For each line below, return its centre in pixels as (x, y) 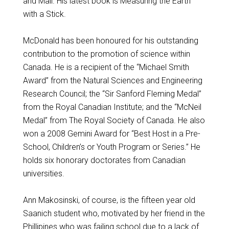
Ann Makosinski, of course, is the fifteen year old (109, 200)
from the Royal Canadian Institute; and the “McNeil (112, 107)
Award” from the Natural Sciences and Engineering (112, 81)
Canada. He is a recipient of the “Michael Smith (106, 67)
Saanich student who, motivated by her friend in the (114, 214)
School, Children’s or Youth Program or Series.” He (111, 147)
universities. (43, 174)
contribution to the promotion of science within (106, 54)
